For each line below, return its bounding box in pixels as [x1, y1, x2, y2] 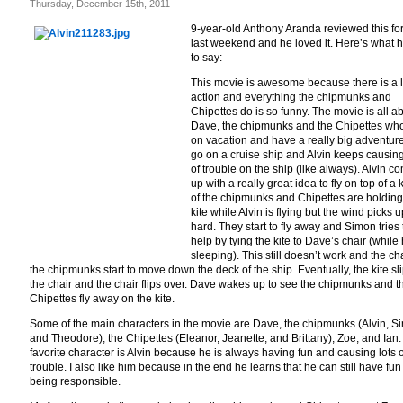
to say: [191, 51, 222, 64]
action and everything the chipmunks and [191, 91, 391, 103]
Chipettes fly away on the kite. [30, 292, 175, 305]
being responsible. [30, 375, 121, 388]
